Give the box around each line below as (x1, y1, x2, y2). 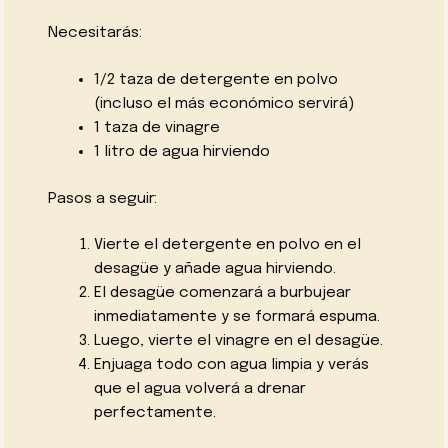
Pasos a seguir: (48, 190, 158, 207)
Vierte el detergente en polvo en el (93, 237, 361, 254)
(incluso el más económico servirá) (93, 95, 354, 112)
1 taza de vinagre (93, 119, 220, 136)
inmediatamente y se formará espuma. (93, 309, 380, 326)
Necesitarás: (48, 24, 143, 41)
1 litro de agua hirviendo (93, 143, 270, 160)
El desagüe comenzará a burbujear (93, 285, 351, 302)
